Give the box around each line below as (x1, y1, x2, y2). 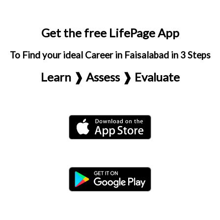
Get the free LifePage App (41, 26, 179, 40)
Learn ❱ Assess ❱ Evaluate (40, 70, 180, 84)
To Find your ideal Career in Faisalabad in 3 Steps (9, 50, 211, 60)
